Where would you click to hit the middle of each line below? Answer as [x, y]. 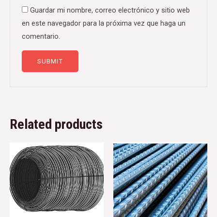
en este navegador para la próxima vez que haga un [104, 23]
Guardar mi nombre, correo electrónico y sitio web [110, 10]
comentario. [41, 37]
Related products [56, 124]
